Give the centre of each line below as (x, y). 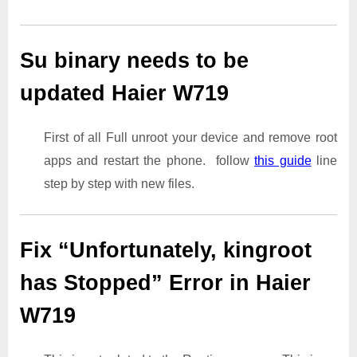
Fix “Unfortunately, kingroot (166, 250)
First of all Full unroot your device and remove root (190, 137)
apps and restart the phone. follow (149, 160)
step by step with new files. (119, 183)
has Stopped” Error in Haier (165, 282)
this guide (283, 160)
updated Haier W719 (137, 94)
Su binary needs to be (134, 61)
